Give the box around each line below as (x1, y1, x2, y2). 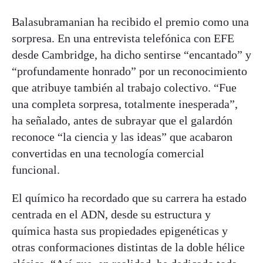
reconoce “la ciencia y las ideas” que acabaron (12, 130, 232, 143)
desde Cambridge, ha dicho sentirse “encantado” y (12, 48, 251, 61)
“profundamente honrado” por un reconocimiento (12, 64, 247, 77)
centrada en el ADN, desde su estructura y (12, 207, 211, 221)
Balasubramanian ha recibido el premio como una (12, 15, 249, 28)
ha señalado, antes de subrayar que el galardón (12, 113, 232, 127)
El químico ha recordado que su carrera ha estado (12, 191, 247, 204)
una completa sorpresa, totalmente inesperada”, (12, 97, 238, 110)
